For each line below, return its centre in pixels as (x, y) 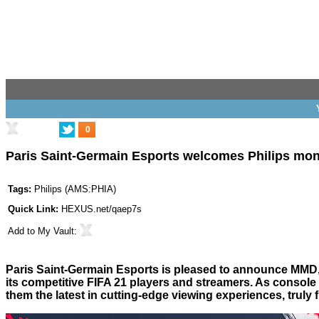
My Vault (56, 231)
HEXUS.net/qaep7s (101, 209)
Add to (23, 231)
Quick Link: (35, 209)
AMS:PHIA (90, 189)
